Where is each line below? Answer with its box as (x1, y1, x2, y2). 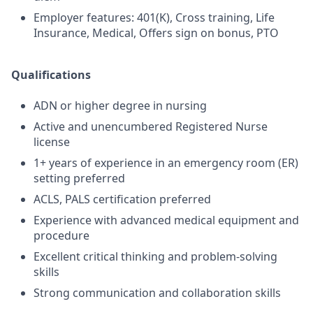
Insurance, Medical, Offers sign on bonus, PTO (34, 25, 279, 41)
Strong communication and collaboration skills (34, 285, 281, 300)
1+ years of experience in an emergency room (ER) (34, 155, 298, 170)
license (34, 134, 70, 150)
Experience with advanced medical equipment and (34, 212, 299, 228)
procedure (34, 228, 89, 243)
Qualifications (11, 67, 91, 82)
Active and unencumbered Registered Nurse (34, 119, 268, 134)
